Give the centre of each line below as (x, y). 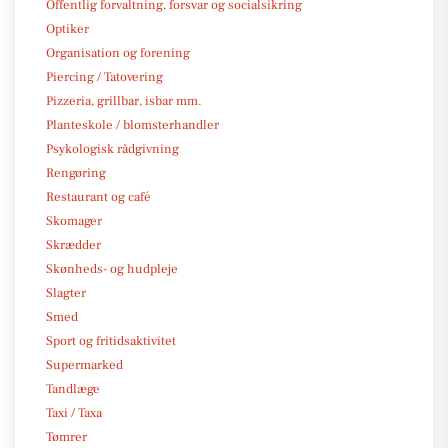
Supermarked (84, 364)
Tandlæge (73, 388)
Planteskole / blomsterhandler (132, 124)
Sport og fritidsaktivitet (111, 340)
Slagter (66, 292)
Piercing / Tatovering (104, 76)
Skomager (74, 220)
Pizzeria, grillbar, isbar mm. (124, 100)
